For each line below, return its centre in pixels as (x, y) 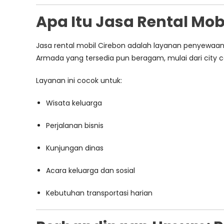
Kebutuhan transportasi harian (99, 193)
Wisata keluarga (74, 103)
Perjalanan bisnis (75, 125)
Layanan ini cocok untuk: (79, 80)
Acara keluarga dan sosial (90, 170)
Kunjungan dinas (75, 148)
